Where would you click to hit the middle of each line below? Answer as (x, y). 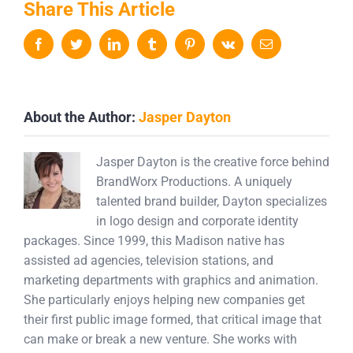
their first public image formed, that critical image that (173, 320)
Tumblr (176, 43)
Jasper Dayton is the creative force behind (213, 162)
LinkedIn (143, 43)
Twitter (100, 43)
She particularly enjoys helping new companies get (164, 300)
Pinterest (217, 43)
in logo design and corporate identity (197, 221)
